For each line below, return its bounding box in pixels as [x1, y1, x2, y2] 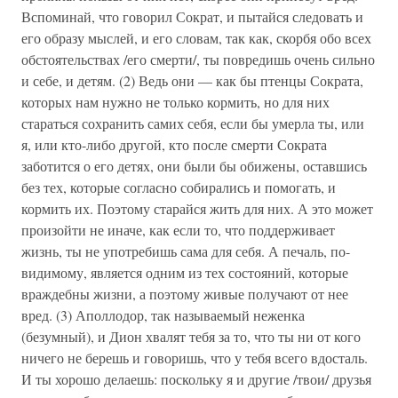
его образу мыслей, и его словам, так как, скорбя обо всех [21, 28, 371, 47]
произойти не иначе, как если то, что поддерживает [21, 220, 335, 239]
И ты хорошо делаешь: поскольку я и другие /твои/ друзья [21, 370, 371, 388]
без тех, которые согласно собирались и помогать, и [21, 178, 336, 196]
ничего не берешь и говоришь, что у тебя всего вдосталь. [21, 348, 368, 367]
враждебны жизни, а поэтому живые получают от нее [21, 284, 348, 303]
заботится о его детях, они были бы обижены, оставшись [21, 156, 367, 175]
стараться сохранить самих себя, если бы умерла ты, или [21, 114, 364, 132]
